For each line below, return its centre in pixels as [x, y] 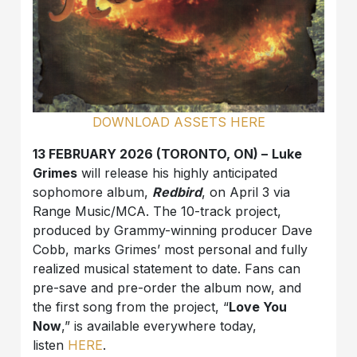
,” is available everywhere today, [159, 326]
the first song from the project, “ [131, 306]
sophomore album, [93, 192]
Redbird [177, 192]
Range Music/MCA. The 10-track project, [157, 211]
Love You [258, 306]
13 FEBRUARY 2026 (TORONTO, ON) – [151, 153]
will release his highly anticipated [178, 173]
